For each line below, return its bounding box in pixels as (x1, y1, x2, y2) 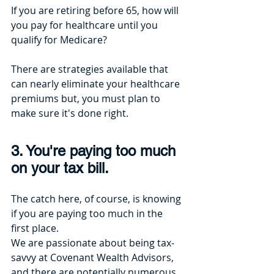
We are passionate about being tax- (11, 236, 174, 250)
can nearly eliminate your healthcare (11, 77, 182, 91)
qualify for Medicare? (11, 33, 109, 47)
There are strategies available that (11, 62, 171, 76)
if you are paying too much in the (11, 207, 165, 221)
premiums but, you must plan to (11, 92, 163, 106)
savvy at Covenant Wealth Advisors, (11, 251, 176, 265)
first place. (11, 221, 59, 235)
